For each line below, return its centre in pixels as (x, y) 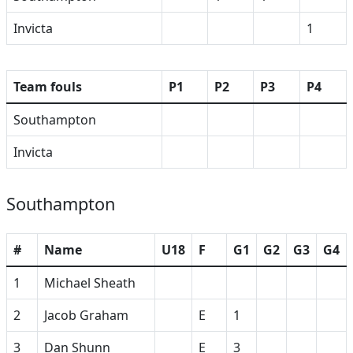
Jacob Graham (86, 315)
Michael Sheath (90, 283)
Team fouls (48, 87)
